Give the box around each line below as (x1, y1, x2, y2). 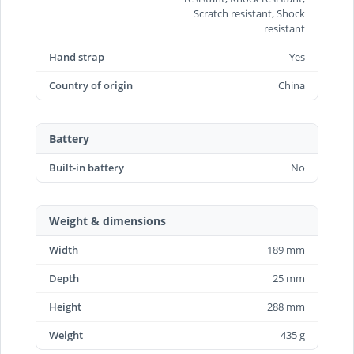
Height (49, 299, 81, 314)
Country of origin (49, 78, 133, 92)
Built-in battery (49, 160, 124, 175)
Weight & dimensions (49, 213, 166, 228)
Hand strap (49, 50, 104, 64)
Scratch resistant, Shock (194, 6, 305, 21)
